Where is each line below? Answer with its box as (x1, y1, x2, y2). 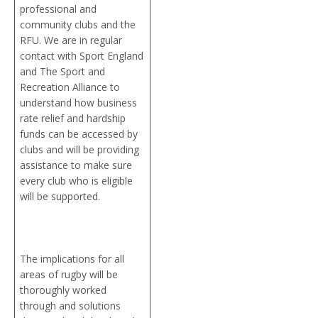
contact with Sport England (20, 48, 143, 62)
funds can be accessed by (20, 126, 138, 141)
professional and (20, 1, 97, 16)
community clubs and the (20, 17, 136, 31)
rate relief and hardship (20, 111, 126, 125)
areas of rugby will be (20, 267, 118, 281)
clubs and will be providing (20, 142, 139, 156)
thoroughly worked (20, 283, 106, 297)
